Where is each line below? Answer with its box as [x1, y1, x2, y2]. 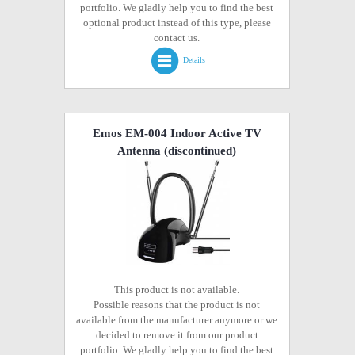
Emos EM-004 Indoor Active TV [92, 127, 261, 139]
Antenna [117, 144, 162, 157]
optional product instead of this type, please [82, 17, 271, 29]
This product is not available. [114, 284, 240, 296]
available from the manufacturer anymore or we [76, 314, 278, 326]
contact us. [154, 32, 200, 44]
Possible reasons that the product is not [94, 299, 261, 311]
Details [182, 55, 205, 65]
